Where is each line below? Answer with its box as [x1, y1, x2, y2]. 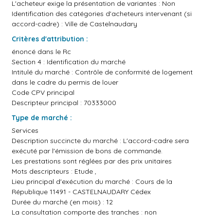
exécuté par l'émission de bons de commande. [12, 146, 163, 155]
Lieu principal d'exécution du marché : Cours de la [12, 177, 172, 186]
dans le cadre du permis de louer [12, 78, 118, 87]
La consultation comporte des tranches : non [12, 208, 157, 217]
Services [12, 126, 38, 135]
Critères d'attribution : [12, 35, 88, 43]
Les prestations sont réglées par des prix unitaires [12, 157, 172, 165]
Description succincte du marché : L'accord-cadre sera [12, 136, 189, 145]
